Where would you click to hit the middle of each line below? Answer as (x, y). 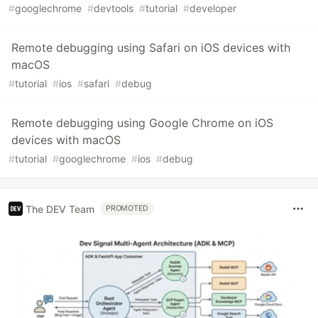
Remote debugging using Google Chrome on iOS (142, 123)
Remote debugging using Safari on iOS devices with (151, 48)
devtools (114, 9)
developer (213, 9)
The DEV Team (60, 209)
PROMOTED (127, 209)
